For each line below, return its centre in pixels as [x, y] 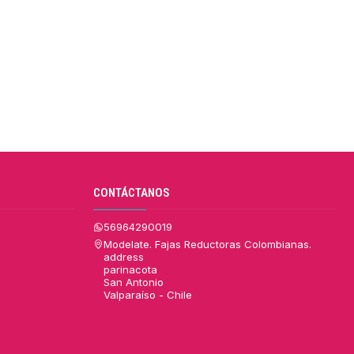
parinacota [130, 269]
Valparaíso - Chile [147, 294]
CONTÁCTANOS [131, 193]
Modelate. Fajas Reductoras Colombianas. [207, 244]
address [123, 256]
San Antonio [133, 282]
